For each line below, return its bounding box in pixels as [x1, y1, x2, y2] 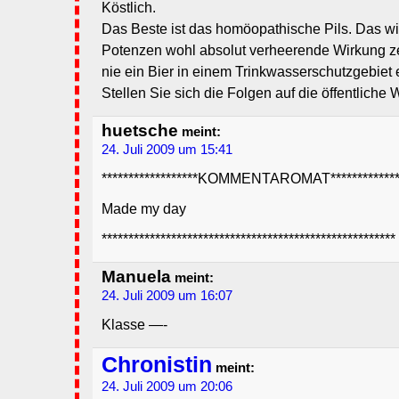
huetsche [102, 121, 178, 141]
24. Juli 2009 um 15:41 [102, 142, 232, 158]
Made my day [102, 201, 186, 217]
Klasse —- [102, 317, 167, 333]
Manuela [102, 267, 171, 287]
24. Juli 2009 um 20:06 [102, 379, 232, 395]
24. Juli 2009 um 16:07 [102, 289, 232, 304]
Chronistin [102, 353, 212, 378]
